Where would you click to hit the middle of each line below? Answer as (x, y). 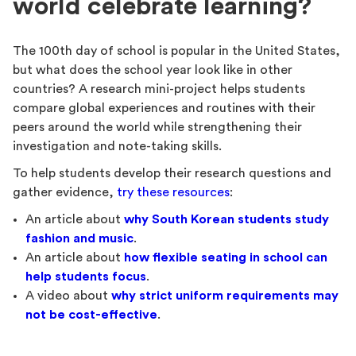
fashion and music (79, 239)
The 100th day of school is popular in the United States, (176, 51)
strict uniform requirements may (239, 296)
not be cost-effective (91, 315)
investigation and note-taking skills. (117, 147)
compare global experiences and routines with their (164, 108)
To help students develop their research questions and (172, 174)
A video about (68, 296)
